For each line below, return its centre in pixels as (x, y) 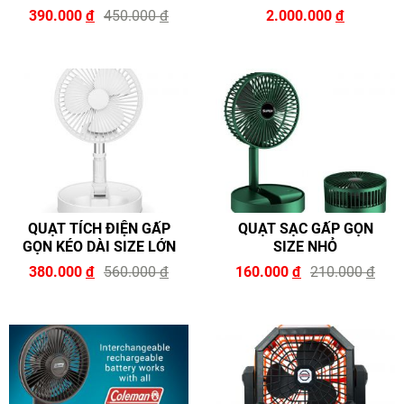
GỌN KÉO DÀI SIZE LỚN (99, 246)
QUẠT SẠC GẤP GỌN (305, 228)
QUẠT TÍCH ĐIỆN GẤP (99, 228)
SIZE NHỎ (305, 246)
